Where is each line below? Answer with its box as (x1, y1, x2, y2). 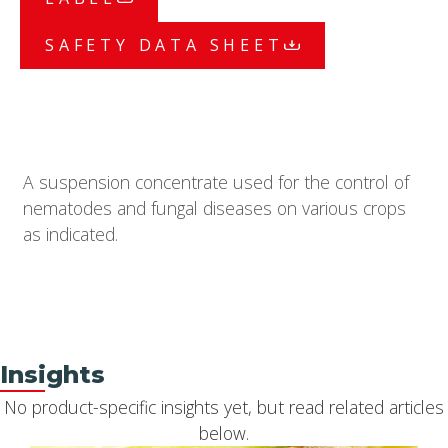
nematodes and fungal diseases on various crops (23, 195, 406, 220)
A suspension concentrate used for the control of (23, 169, 409, 194)
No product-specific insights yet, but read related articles (4, 395, 444, 420)
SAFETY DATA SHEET (45, 33, 284, 56)
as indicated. (23, 221, 118, 246)
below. (199, 421, 249, 446)
